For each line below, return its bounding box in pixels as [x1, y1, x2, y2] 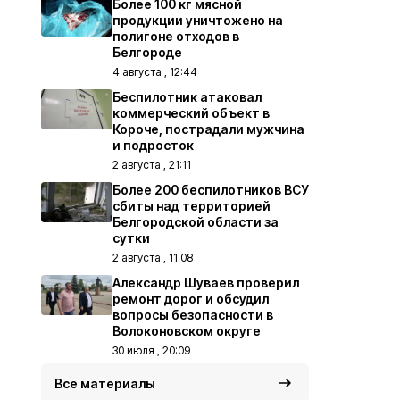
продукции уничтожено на [112, 12, 283, 28]
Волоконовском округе [112, 322, 261, 338]
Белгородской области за [112, 213, 279, 229]
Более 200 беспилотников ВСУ [112, 181, 309, 197]
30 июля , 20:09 [112, 343, 190, 357]
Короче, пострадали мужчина [112, 121, 304, 137]
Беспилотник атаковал [112, 88, 262, 104]
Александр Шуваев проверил [112, 274, 299, 290]
